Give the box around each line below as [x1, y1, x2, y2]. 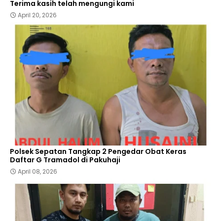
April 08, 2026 [18, 167, 57, 176]
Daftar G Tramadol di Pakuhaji [10, 155, 120, 165]
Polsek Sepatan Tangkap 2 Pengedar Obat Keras [10, 147, 186, 157]
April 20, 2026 [18, 11, 57, 20]
